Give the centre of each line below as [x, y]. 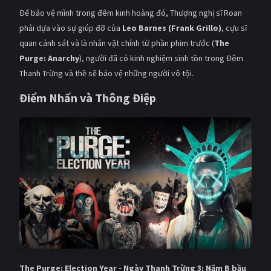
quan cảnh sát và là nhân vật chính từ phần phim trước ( [117, 43]
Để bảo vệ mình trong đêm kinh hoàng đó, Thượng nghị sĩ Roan [131, 13]
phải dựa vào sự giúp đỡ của [71, 28]
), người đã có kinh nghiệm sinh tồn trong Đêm [161, 58]
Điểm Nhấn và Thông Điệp [88, 98]
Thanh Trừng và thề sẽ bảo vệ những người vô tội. [106, 73]
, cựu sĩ [234, 28]
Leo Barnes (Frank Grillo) [172, 28]
